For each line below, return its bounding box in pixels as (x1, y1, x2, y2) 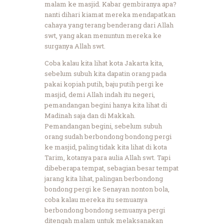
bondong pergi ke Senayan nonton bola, (44, 184, 169, 193)
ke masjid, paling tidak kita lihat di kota (44, 142, 167, 151)
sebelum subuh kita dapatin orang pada (44, 68, 166, 78)
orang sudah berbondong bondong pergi (44, 131, 171, 141)
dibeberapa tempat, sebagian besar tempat (44, 163, 178, 172)
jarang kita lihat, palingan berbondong (44, 173, 163, 183)
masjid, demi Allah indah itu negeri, (44, 89, 155, 99)
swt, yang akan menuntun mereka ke (44, 30, 161, 40)
